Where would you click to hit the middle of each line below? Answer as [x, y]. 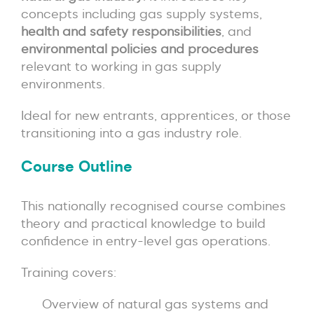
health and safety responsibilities [121, 31]
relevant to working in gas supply [121, 66]
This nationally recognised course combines [153, 205]
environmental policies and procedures [140, 48]
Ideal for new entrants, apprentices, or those [156, 115]
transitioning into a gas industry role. [131, 132]
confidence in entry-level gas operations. [146, 240]
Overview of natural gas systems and [155, 303]
